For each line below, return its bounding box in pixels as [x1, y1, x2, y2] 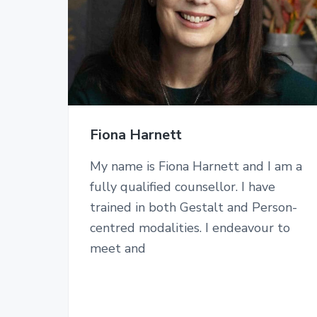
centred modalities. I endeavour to [90, 219, 290, 237]
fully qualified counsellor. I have [90, 178, 275, 196]
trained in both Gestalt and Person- [90, 199, 297, 217]
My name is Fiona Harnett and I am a [90, 158, 302, 175]
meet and [90, 240, 146, 258]
